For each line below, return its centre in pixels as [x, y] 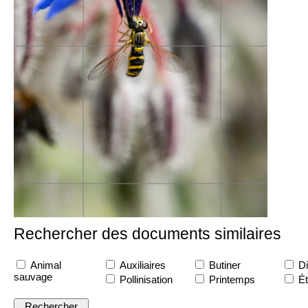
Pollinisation [145, 280]
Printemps [231, 280]
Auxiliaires [141, 265]
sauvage [33, 277]
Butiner [223, 265]
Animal [44, 265]
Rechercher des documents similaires [147, 234]
